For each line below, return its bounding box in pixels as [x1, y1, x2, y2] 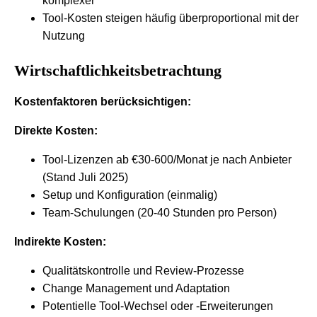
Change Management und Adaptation [42, 282, 230, 294]
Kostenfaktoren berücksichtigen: [14, 95, 191, 108]
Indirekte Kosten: [14, 235, 106, 248]
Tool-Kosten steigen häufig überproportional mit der [42, 11, 299, 24]
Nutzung [42, 29, 85, 42]
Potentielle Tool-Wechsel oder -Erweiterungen [42, 299, 273, 312]
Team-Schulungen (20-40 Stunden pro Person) [42, 206, 277, 219]
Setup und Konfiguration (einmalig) [42, 188, 217, 201]
